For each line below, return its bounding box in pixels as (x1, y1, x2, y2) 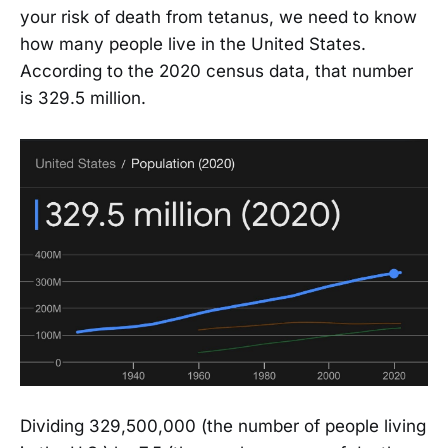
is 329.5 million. (20, 87, 146, 108)
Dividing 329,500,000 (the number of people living (20, 416, 426, 437)
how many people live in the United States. (20, 33, 366, 54)
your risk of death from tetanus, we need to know (20, 6, 417, 27)
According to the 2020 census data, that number (20, 60, 413, 81)
